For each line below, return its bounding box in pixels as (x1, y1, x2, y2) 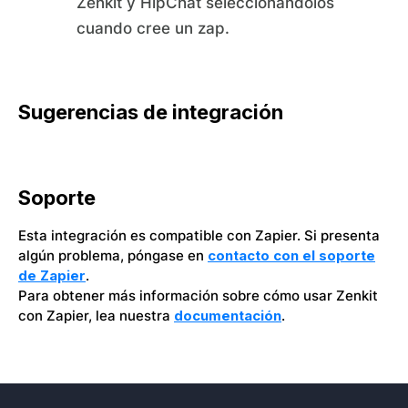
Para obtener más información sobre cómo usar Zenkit (18, 287, 378, 304)
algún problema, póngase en (18, 247, 208, 264)
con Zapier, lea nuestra (18, 307, 174, 324)
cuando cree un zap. (76, 19, 229, 37)
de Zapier (18, 267, 86, 284)
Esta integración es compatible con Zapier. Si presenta (18, 227, 380, 244)
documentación (174, 307, 281, 324)
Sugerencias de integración (18, 100, 283, 124)
